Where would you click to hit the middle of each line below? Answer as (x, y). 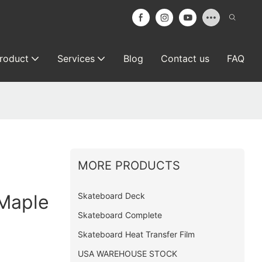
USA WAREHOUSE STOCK (127, 253)
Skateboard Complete (120, 215)
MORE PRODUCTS (129, 165)
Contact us (185, 58)
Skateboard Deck (111, 195)
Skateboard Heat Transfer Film (136, 234)
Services (76, 58)
